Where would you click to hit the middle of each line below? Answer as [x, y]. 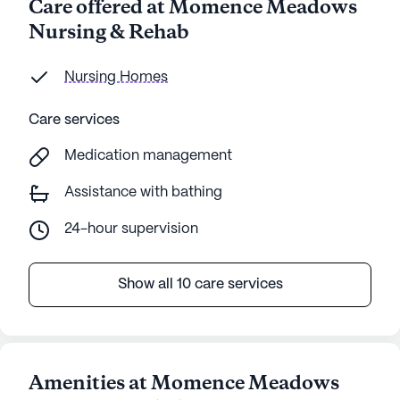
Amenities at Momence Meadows [184, 384]
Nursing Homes [116, 77]
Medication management [148, 156]
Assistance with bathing [143, 192]
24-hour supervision [131, 229]
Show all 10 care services [200, 284]
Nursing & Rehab [108, 33]
